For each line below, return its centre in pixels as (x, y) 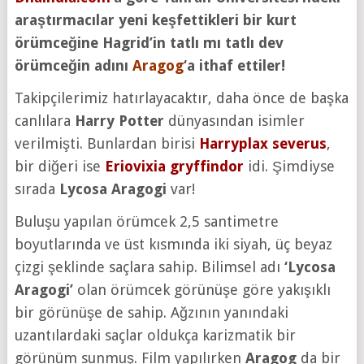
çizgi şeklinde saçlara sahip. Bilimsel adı (149, 266)
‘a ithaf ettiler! (234, 65)
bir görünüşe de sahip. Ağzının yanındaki (151, 312)
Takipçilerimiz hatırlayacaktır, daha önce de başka (181, 97)
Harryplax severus (262, 143)
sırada (37, 188)
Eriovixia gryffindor (174, 166)
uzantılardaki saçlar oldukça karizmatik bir (155, 335)
